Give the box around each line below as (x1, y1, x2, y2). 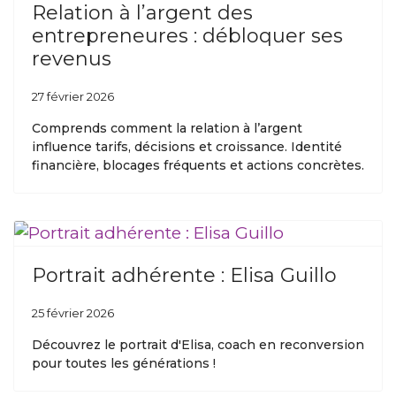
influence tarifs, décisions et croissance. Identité (32, 139, 342, 155)
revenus (32, 47, 111, 71)
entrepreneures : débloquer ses (32, 24, 343, 48)
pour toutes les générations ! (32, 355, 216, 371)
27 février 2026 (32, 89, 114, 103)
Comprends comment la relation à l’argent (32, 120, 302, 136)
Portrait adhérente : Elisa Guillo (32, 263, 337, 287)
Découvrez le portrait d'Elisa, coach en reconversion (32, 337, 364, 353)
